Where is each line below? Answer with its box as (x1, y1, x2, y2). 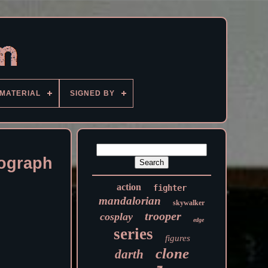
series (113, 225, 153, 243)
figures (165, 233, 190, 243)
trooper (144, 209, 181, 223)
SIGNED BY (70, 89, 115, 98)
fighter (153, 183, 187, 193)
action (117, 182, 142, 192)
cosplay (99, 211, 133, 223)
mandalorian (99, 194, 162, 207)
